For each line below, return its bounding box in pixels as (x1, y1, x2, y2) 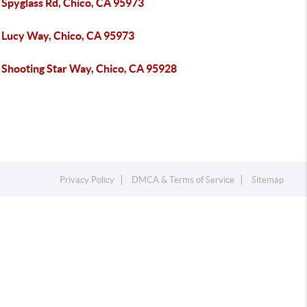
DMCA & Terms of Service (132, 175, 235, 185)
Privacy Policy (60, 175, 115, 185)
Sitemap (251, 175, 284, 185)
